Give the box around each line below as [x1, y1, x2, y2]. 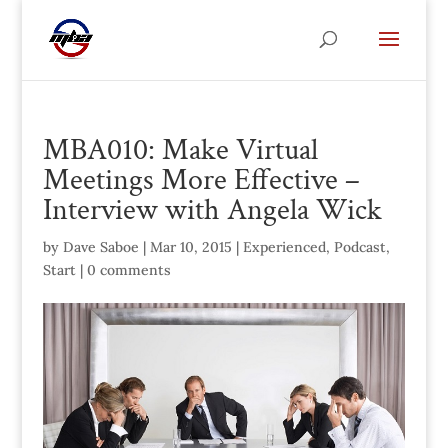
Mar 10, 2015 [149, 238, 232, 256]
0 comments [86, 261, 171, 279]
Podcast [333, 238, 386, 256]
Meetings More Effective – [42, 161, 360, 200]
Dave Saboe [62, 238, 139, 256]
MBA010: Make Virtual [42, 131, 318, 170]
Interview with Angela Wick [42, 191, 382, 230]
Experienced [242, 238, 326, 256]
